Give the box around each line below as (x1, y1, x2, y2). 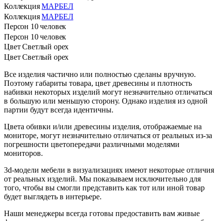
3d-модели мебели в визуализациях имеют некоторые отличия (4, 166, 214, 175)
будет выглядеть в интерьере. (4, 192, 102, 201)
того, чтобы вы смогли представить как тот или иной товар (4, 184, 205, 192)
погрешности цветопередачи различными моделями (4, 140, 180, 149)
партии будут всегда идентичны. (4, 106, 113, 114)
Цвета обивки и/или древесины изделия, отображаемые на (4, 122, 202, 131)
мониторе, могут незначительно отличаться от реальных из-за (4, 131, 212, 140)
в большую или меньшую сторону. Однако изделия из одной (4, 97, 208, 106)
